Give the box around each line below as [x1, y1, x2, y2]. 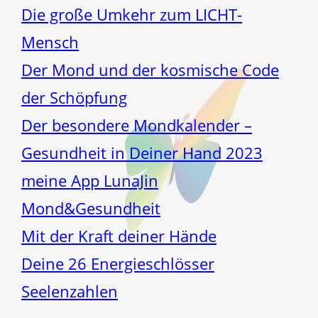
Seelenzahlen [21, 280, 118, 302]
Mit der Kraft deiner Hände [21, 225, 216, 247]
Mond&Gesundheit [21, 197, 160, 219]
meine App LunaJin [21, 170, 158, 192]
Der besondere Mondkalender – [21, 114, 252, 136]
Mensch [21, 31, 79, 53]
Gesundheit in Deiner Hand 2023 [21, 142, 263, 164]
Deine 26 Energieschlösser [21, 253, 214, 275]
